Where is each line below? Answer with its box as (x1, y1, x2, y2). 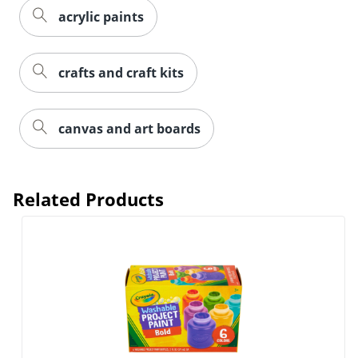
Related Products (13, 186, 164, 211)
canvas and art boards (58, 119, 201, 137)
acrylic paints (58, 7, 144, 26)
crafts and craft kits (58, 63, 184, 82)
